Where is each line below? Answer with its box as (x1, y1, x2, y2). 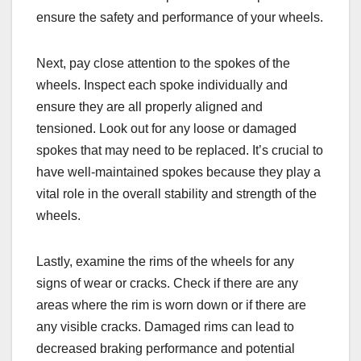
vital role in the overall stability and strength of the (36, 187, 317, 201)
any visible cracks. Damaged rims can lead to (36, 320, 294, 334)
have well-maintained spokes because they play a (36, 165, 321, 180)
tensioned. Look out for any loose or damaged (36, 122, 297, 136)
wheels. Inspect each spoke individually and (36, 78, 288, 93)
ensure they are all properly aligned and (36, 100, 263, 114)
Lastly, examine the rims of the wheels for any (36, 255, 294, 269)
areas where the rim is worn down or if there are (36, 298, 306, 313)
